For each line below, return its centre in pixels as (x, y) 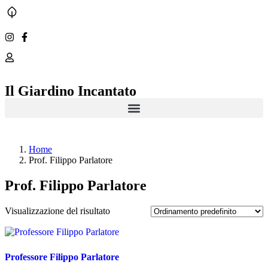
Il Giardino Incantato (71, 91)
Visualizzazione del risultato (57, 211)
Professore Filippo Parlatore (62, 257)
